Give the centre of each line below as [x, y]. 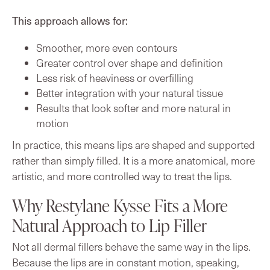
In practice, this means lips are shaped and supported [133, 144]
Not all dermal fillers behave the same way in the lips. [131, 246]
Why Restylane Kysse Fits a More [120, 205]
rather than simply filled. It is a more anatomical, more [133, 160]
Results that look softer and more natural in [133, 108]
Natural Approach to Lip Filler [109, 225]
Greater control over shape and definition [130, 62]
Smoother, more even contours [107, 47]
